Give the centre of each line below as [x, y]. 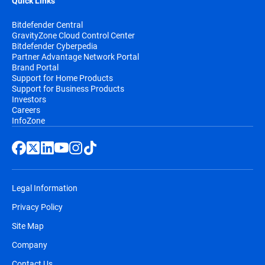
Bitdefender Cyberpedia [55, 46]
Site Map [28, 226]
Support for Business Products [68, 89]
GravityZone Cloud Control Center [73, 35]
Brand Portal [35, 67]
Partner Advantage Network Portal [75, 57]
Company [30, 245]
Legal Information [45, 188]
